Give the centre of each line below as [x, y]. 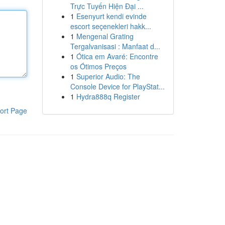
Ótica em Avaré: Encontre [117, 56]
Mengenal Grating [105, 36]
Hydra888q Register [108, 96]
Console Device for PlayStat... [117, 86]
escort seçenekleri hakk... [110, 26]
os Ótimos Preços [98, 66]
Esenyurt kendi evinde [111, 16]
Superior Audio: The [108, 76]
